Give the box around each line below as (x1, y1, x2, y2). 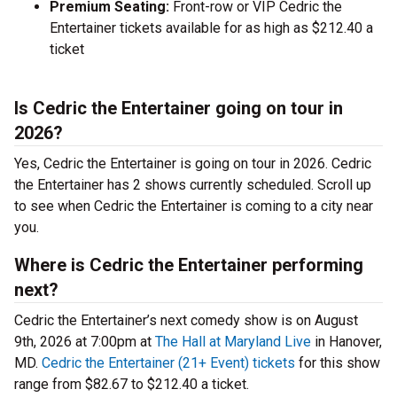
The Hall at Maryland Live (155, 333, 311, 351)
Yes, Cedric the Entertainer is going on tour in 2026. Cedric (14, 155, 371, 173)
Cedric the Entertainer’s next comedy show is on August (14, 312, 358, 330)
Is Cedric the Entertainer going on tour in (14, 97, 343, 120)
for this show (295, 354, 380, 372)
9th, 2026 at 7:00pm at (14, 333, 155, 351)
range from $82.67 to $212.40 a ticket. (14, 376, 249, 393)
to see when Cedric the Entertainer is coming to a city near (14, 198, 373, 215)
